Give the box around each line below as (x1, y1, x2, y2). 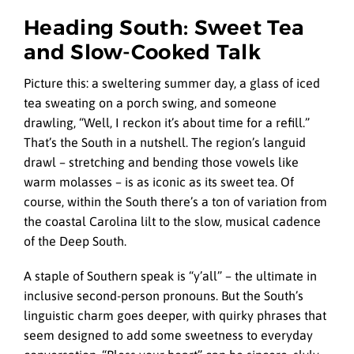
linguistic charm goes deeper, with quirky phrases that (24, 308, 326, 323)
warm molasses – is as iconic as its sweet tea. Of (24, 175, 294, 190)
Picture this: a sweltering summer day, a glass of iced (24, 76, 320, 91)
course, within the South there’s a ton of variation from (24, 194, 327, 209)
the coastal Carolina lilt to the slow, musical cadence (24, 214, 321, 229)
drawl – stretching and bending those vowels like (24, 155, 299, 170)
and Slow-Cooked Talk (24, 39, 261, 65)
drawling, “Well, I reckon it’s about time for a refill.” (24, 115, 310, 130)
